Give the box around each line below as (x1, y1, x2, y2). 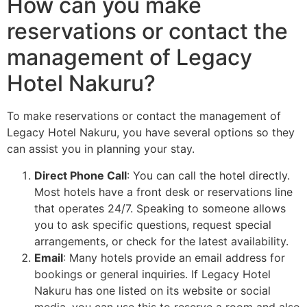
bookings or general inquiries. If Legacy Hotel (34, 267, 271, 281)
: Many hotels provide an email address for (63, 250, 285, 265)
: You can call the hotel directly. (127, 168, 290, 182)
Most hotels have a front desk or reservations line (34, 184, 293, 199)
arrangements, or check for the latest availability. (34, 234, 288, 248)
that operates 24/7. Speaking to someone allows (34, 201, 286, 215)
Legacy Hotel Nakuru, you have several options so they (7, 125, 295, 140)
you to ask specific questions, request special (34, 217, 271, 232)
